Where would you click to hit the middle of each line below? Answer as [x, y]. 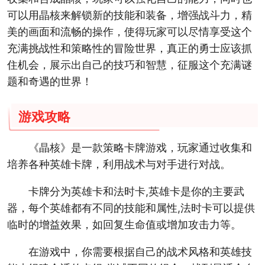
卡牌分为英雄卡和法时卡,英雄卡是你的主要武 [136, 192]
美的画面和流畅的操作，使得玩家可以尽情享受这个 [129, 32]
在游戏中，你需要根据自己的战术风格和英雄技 [140, 251]
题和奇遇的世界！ [49, 82]
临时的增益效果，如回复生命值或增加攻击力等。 [124, 225]
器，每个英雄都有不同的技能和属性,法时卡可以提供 [131, 208]
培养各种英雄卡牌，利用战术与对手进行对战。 [119, 164]
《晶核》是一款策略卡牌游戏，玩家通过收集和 [140, 148]
